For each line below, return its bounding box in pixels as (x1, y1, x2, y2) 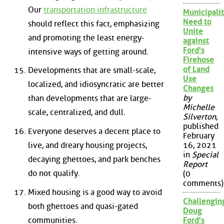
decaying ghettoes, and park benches (28, 154, 160, 164)
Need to (183, 17, 212, 27)
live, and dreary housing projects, (28, 140, 147, 150)
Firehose (183, 55, 214, 65)
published (183, 121, 219, 131)
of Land (183, 64, 210, 74)
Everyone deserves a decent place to (28, 126, 160, 136)
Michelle (183, 102, 215, 112)
